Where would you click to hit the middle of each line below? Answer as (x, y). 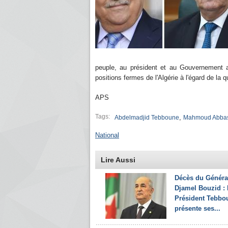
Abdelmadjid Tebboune (147, 118)
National (107, 135)
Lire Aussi (118, 160)
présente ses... (197, 208)
